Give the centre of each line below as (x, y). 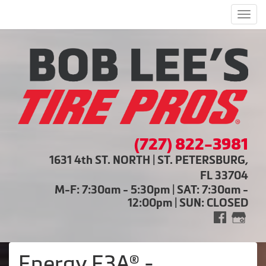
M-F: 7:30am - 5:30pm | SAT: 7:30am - (151, 190)
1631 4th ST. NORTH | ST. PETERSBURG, (149, 160)
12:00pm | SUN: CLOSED (188, 203)
